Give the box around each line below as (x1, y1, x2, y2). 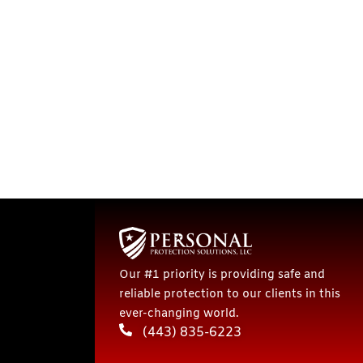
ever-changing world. (119, 306, 239, 322)
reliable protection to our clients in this (119, 287, 340, 303)
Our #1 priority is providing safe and (119, 267, 325, 284)
